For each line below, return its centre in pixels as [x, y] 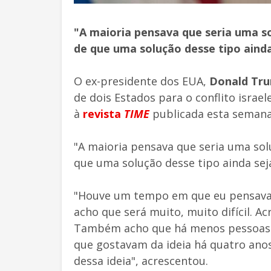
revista [103, 113]
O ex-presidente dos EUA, [142, 81]
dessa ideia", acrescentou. [141, 260]
